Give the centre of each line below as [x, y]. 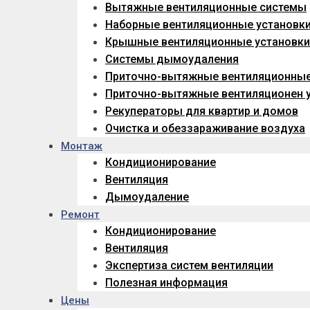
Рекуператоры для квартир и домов [202, 111]
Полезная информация [166, 283]
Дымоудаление [147, 197]
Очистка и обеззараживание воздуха [205, 129]
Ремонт [80, 215]
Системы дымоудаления [172, 60]
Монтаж [82, 146]
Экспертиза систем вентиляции [189, 266]
